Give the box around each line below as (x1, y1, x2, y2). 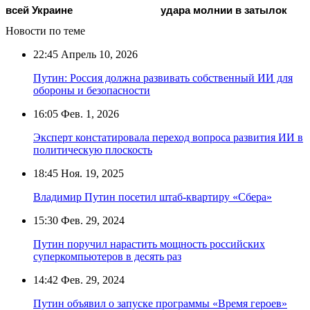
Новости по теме (6, 24, 85, 37)
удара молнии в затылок (161, 3, 287, 16)
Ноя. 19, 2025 (58, 167, 124, 179)
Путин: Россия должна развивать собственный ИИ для (33, 71, 293, 84)
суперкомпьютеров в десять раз (33, 250, 181, 262)
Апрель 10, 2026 (58, 48, 138, 60)
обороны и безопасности (33, 84, 150, 96)
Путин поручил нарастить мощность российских (33, 237, 265, 250)
